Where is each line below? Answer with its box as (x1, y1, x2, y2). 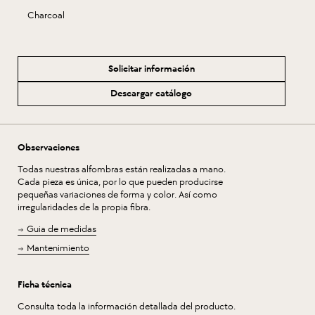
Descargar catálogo (110, 87, 193, 100)
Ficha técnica (18, 278, 72, 291)
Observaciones (18, 141, 79, 154)
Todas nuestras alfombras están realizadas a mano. (18, 163, 226, 176)
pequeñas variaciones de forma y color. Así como (18, 188, 217, 201)
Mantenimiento (27, 242, 89, 255)
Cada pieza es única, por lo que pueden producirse (18, 176, 223, 188)
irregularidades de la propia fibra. (18, 201, 150, 214)
